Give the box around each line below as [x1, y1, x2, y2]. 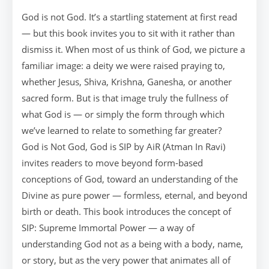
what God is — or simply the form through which [22, 108, 225, 120]
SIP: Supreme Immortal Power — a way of [22, 222, 195, 234]
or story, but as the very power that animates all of [22, 254, 231, 266]
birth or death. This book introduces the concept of [22, 205, 231, 217]
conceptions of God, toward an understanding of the [22, 173, 238, 185]
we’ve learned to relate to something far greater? [22, 124, 222, 136]
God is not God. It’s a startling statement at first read [22, 11, 237, 23]
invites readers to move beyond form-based [22, 157, 203, 169]
